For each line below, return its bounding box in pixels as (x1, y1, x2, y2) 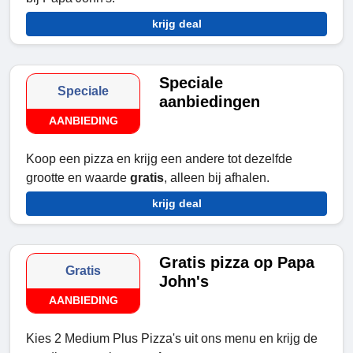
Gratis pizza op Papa (159, 254, 315, 272)
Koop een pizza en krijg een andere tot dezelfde (26, 152, 292, 166)
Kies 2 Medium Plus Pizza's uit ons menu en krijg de (26, 332, 318, 346)
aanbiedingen (159, 93, 261, 111)
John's (159, 273, 210, 291)
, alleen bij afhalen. (164, 171, 269, 185)
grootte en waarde (26, 171, 130, 185)
